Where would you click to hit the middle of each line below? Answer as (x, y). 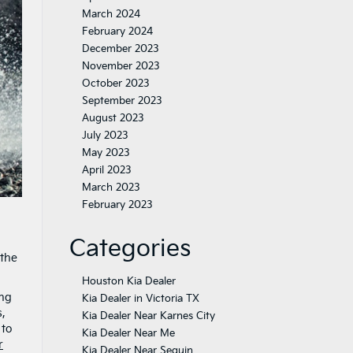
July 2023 (105, 136)
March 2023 (111, 188)
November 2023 (121, 66)
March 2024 (111, 14)
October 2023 (115, 84)
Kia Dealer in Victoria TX (140, 299)
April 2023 (106, 170)
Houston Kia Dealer (128, 281)
